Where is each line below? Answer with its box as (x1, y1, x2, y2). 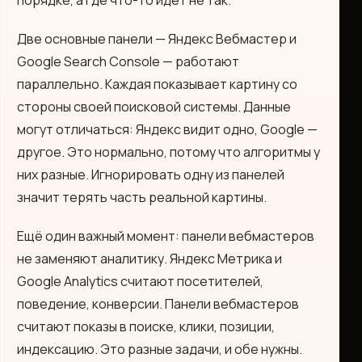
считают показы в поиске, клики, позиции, (17, 318, 275, 335)
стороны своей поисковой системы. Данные (17, 98, 291, 116)
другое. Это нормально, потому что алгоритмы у (17, 143, 320, 161)
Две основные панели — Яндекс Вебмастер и (17, 30, 297, 48)
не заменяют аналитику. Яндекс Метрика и (17, 250, 282, 267)
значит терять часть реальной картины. (17, 188, 267, 206)
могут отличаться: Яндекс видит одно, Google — (17, 120, 318, 138)
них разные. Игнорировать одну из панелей (17, 166, 284, 183)
